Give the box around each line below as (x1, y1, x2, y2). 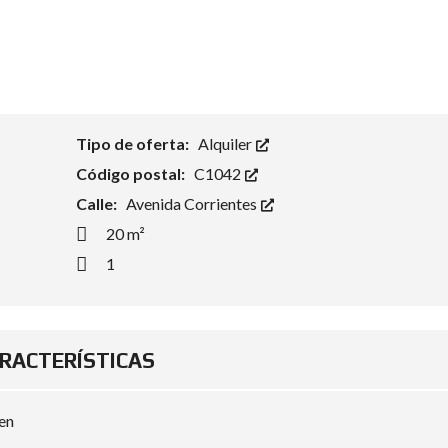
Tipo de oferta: (75, 134, 192, 154)
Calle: (75, 194, 120, 214)
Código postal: (75, 164, 188, 184)
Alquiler (197, 134, 255, 154)
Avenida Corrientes (125, 194, 260, 214)
